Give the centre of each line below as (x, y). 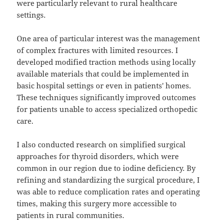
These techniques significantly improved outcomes (107, 97)
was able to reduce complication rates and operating (109, 192)
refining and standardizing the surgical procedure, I (109, 180)
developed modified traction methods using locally (106, 62)
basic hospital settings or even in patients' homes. (104, 86)
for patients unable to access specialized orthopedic (107, 109)
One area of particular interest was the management (109, 39)
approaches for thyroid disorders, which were (98, 156)
